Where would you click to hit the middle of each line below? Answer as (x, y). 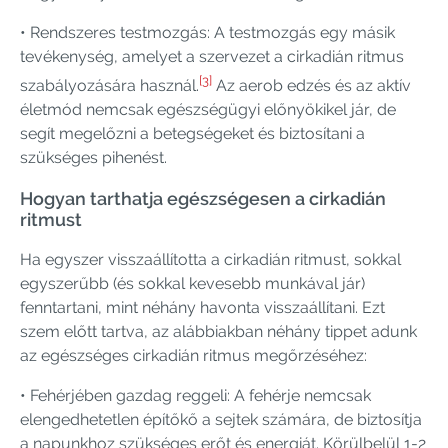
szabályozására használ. (109, 86)
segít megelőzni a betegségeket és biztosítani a (192, 134)
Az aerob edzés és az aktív (311, 86)
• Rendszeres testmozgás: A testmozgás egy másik (207, 32)
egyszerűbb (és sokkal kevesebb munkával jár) (192, 284)
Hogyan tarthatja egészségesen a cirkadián (203, 199)
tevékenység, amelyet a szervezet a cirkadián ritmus (212, 56)
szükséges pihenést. (93, 158)
